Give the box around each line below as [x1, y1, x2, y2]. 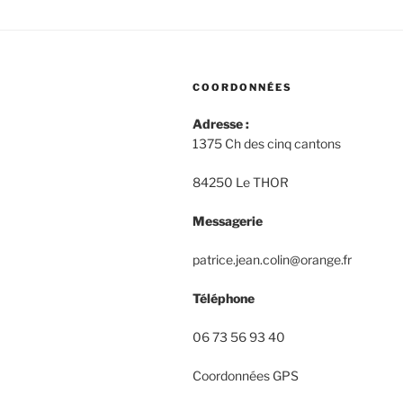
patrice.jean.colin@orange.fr [193, 251, 352, 267]
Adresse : [193, 115, 249, 131]
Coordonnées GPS [193, 367, 299, 383]
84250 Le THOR [193, 174, 289, 190]
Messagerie [193, 212, 263, 228]
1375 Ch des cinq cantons [193, 135, 341, 151]
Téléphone [193, 290, 255, 306]
